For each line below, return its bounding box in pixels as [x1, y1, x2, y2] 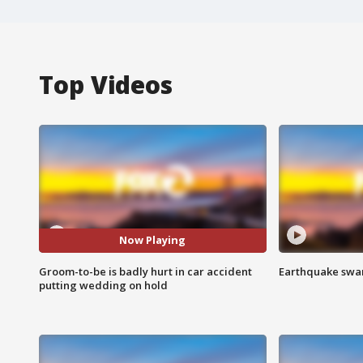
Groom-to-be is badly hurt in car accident [39, 263, 252, 279]
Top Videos [39, 67, 173, 101]
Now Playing [119, 233, 186, 248]
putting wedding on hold [39, 277, 168, 293]
